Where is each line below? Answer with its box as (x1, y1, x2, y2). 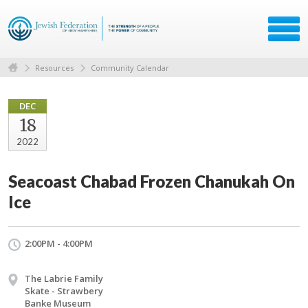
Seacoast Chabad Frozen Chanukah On (8, 170, 295, 191)
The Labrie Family (25, 272, 103, 285)
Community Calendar (91, 62, 169, 73)
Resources (35, 62, 74, 73)
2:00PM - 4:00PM (25, 236, 93, 250)
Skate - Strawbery (25, 284, 103, 297)
